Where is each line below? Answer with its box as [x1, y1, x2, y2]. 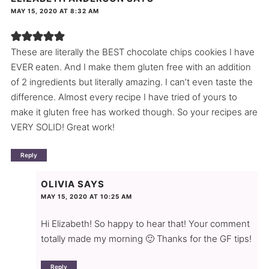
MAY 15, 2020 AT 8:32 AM [10, 7, 99, 15]
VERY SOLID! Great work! [10, 121, 115, 133]
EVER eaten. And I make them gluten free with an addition [10, 61, 251, 73]
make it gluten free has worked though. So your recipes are [10, 106, 258, 118]
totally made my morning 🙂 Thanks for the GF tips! [40, 232, 252, 244]
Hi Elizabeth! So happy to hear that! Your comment [40, 217, 250, 229]
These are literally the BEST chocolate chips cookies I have [10, 46, 255, 58]
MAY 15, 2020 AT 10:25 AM [40, 192, 132, 200]
